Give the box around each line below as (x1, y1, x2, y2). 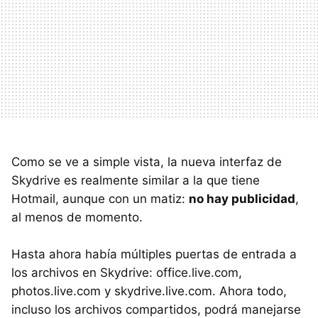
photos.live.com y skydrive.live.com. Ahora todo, (11, 284, 287, 298)
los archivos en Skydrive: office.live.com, (11, 265, 242, 280)
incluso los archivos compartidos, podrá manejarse (11, 302, 301, 317)
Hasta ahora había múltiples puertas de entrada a (11, 247, 297, 261)
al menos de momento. (11, 210, 143, 224)
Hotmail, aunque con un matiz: (11, 192, 189, 206)
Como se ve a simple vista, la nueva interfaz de (11, 155, 282, 169)
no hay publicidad (189, 192, 295, 206)
